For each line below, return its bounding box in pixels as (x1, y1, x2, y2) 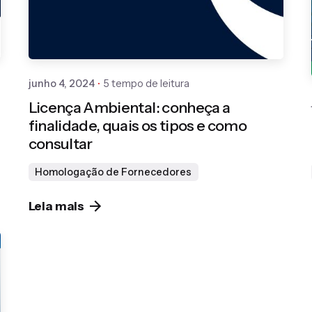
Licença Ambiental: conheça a (28, 98, 231, 117)
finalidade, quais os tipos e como (28, 116, 247, 135)
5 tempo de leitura (102, 77, 189, 90)
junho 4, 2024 (28, 77, 95, 90)
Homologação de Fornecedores (35, 166, 192, 179)
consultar (28, 134, 93, 153)
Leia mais (28, 198, 85, 214)
